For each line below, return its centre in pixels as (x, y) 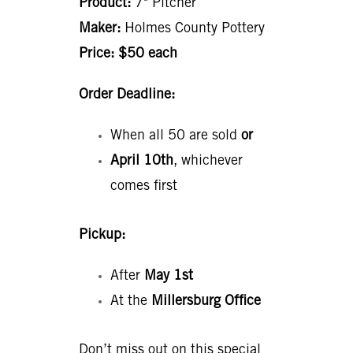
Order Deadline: (127, 93)
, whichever (208, 159)
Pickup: (102, 233)
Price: (97, 52)
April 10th (142, 159)
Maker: (100, 27)
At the (131, 299)
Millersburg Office (206, 299)
